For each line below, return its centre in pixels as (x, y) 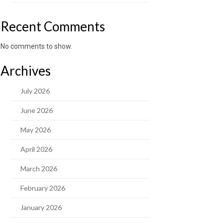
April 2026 (36, 149)
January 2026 (41, 207)
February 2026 (43, 188)
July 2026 (35, 91)
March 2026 (39, 168)
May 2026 (36, 130)
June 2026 (37, 110)
